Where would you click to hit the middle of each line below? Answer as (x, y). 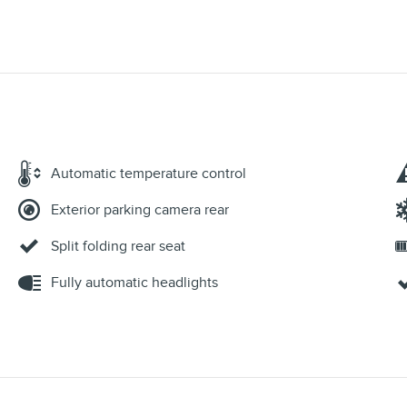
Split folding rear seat (118, 247)
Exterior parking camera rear (140, 210)
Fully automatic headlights (134, 283)
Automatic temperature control (149, 174)
